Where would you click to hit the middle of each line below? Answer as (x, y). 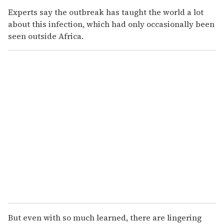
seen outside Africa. (46, 36)
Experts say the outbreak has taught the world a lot (106, 12)
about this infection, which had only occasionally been (111, 24)
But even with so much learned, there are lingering (105, 217)
